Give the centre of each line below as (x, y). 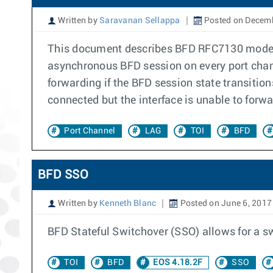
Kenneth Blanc (128, 204)
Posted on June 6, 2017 (225, 204)
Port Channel (90, 131)
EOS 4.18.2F (177, 263)
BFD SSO (63, 175)
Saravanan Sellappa (140, 21)
